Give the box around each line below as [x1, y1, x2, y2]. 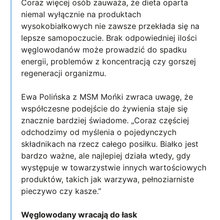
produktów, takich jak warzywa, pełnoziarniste [21, 174, 194, 184]
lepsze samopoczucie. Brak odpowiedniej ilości [21, 32, 197, 43]
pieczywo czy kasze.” [21, 186, 102, 196]
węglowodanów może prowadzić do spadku [21, 44, 187, 55]
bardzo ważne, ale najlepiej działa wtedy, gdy [21, 150, 191, 161]
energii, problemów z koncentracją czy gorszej [21, 56, 196, 66]
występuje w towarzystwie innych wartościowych [21, 162, 207, 172]
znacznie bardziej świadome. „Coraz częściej [21, 115, 190, 125]
